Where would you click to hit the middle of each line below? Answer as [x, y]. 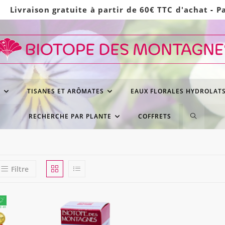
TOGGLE [205, 117]
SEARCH [205, 167]
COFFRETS [154, 117]
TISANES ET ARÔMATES [66, 91]
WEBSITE [206, 142]
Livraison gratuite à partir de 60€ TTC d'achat [109, 10]
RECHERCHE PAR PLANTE [70, 117]
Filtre [20, 169]
